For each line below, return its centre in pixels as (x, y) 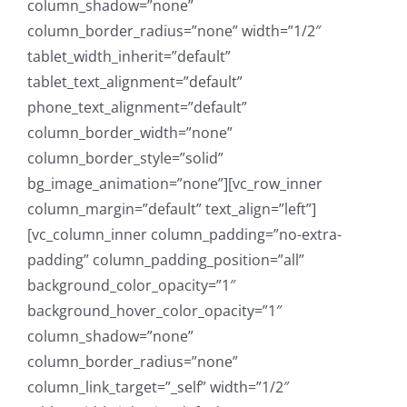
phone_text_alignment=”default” (137, 107)
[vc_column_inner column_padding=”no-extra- (184, 234)
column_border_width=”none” (130, 132)
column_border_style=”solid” (125, 158)
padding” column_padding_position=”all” (166, 259)
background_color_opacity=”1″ (131, 285)
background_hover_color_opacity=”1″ (154, 310)
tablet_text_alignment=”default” (135, 81)
